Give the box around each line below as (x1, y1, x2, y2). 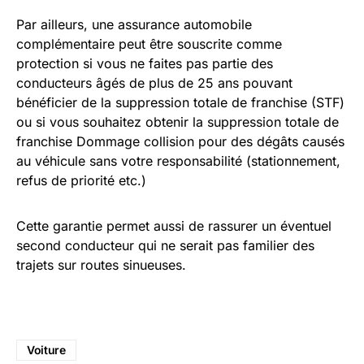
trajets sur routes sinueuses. (16, 257, 186, 274)
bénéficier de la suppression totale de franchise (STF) (16, 94, 344, 111)
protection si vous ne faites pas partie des (16, 55, 273, 72)
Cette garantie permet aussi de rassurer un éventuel (16, 218, 331, 235)
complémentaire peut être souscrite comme (16, 36, 282, 53)
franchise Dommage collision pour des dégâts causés (16, 133, 344, 150)
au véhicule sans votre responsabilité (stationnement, (16, 153, 340, 170)
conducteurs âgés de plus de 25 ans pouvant (16, 75, 292, 92)
